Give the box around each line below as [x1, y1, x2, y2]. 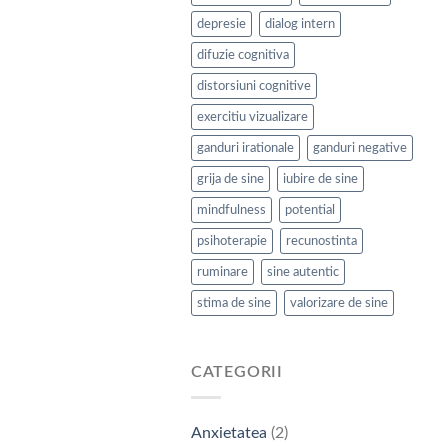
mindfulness [196, 204, 266, 217]
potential [284, 204, 335, 217]
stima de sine [196, 297, 271, 310]
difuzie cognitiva [196, 49, 289, 62]
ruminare [196, 266, 248, 279]
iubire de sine [282, 173, 358, 186]
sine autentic [266, 266, 339, 279]
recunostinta [285, 235, 357, 248]
